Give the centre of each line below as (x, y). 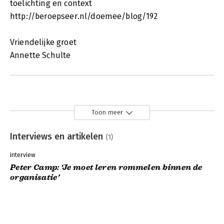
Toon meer (107, 112)
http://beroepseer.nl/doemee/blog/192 (84, 16)
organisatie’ (35, 178)
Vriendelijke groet (43, 42)
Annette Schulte (40, 55)
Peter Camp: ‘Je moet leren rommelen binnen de (106, 168)
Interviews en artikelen (58, 136)
